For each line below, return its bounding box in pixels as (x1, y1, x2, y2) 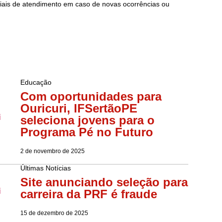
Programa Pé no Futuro (20, 125, 153, 139)
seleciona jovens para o (20, 113, 155, 127)
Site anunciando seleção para (20, 175, 188, 189)
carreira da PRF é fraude (20, 187, 157, 201)
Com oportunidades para (20, 89, 162, 103)
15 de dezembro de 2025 (20, 209, 88, 217)
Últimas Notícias (20, 164, 71, 172)
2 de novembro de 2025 (20, 147, 85, 155)
